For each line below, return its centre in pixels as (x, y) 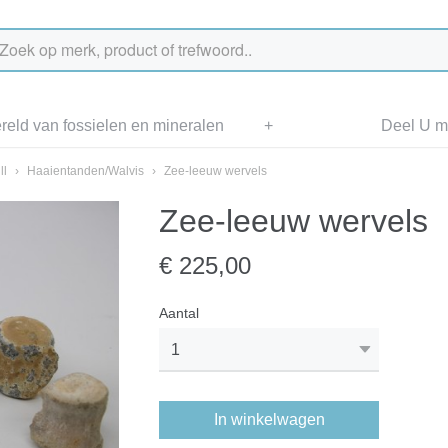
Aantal (179, 313)
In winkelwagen (269, 419)
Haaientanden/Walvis (85, 171)
